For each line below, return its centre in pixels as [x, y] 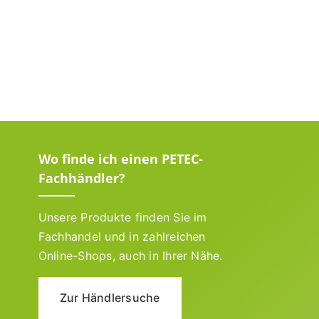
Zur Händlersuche [110, 297]
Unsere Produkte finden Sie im [122, 217]
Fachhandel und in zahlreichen [122, 236]
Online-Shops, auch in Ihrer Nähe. [130, 255]
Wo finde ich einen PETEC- [120, 158]
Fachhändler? [82, 178]
